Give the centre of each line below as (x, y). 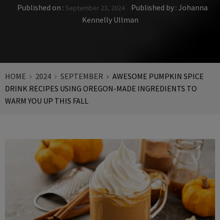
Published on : (41, 7)
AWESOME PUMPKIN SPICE (158, 76)
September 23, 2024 (95, 8)
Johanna (193, 7)
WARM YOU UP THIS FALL (47, 100)
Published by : (154, 7)
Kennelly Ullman (110, 19)
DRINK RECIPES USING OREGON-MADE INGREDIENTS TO (101, 88)
